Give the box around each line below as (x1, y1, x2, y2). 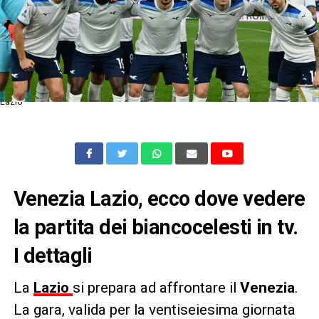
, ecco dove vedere (138, 186, 305, 211)
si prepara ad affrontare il (72, 278, 240, 296)
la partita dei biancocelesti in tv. (13, 214, 298, 239)
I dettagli (13, 243, 93, 268)
